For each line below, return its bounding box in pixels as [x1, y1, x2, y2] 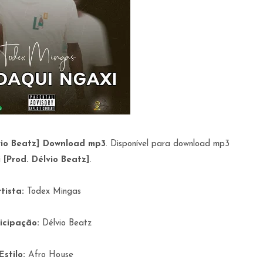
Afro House [25, 251, 73, 259]
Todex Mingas [26, 187, 81, 196]
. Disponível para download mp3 [105, 140, 230, 149]
